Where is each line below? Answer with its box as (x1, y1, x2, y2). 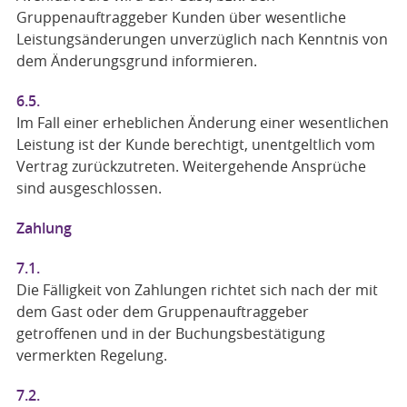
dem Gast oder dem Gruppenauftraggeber (15, 302, 309, 322)
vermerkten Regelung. (15, 345, 167, 365)
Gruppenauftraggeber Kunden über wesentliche (15, 7, 346, 27)
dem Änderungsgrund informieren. (15, 51, 257, 71)
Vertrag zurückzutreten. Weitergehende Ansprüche (15, 156, 366, 176)
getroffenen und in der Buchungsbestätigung (15, 323, 325, 343)
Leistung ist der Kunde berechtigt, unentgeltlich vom (15, 134, 375, 154)
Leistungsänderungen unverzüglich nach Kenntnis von (15, 29, 388, 49)
